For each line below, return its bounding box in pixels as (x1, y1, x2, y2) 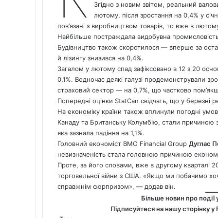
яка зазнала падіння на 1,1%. (57, 128, 145, 137)
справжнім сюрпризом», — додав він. (57, 182, 176, 190)
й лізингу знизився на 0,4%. (57, 54, 144, 62)
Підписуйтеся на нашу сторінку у (110, 204, 216, 213)
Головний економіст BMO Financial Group (57, 139, 189, 147)
